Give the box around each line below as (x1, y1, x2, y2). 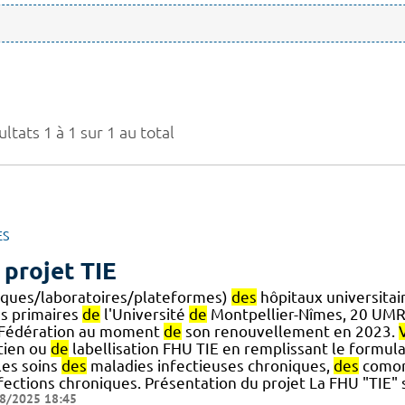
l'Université (99, 306, 189, 324)
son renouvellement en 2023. (181, 323, 399, 341)
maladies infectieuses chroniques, (86, 357, 334, 375)
